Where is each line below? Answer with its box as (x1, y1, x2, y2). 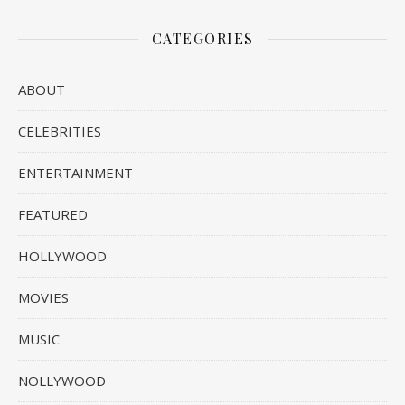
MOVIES (18, 288, 69, 307)
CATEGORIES (151, 29, 254, 49)
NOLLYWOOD (18, 372, 106, 391)
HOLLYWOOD (18, 247, 107, 266)
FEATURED (18, 205, 88, 224)
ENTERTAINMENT (18, 164, 133, 183)
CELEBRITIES (18, 122, 101, 141)
